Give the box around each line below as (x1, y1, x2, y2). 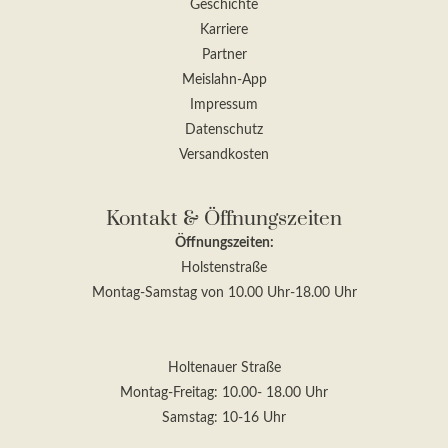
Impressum (190, 98, 258, 113)
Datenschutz (185, 123, 263, 138)
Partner (201, 48, 247, 63)
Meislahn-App (181, 73, 267, 88)
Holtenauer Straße (167, 361, 281, 376)
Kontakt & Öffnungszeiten (106, 206, 342, 233)
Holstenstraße (181, 261, 267, 276)
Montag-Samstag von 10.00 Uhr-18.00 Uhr (91, 286, 357, 301)
